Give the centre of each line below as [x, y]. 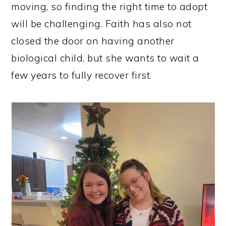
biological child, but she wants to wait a [105, 58]
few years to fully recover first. [83, 75]
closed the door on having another [93, 41]
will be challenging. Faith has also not [101, 24]
